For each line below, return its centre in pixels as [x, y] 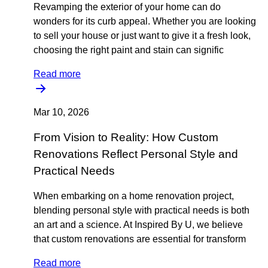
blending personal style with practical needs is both [141, 210]
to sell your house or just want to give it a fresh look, [142, 36]
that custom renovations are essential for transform [140, 239]
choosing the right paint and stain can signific [129, 50]
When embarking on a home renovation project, [134, 196]
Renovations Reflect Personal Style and [136, 154]
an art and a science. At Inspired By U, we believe [138, 225]
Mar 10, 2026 [61, 112]
